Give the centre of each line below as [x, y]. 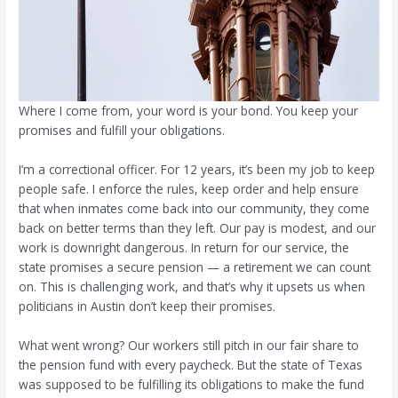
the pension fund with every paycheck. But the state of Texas [191, 364]
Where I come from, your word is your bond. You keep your [189, 110]
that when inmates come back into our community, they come [195, 208]
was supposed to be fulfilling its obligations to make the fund [192, 384]
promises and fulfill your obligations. [122, 130]
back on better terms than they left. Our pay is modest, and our [198, 227]
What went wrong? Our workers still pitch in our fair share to [189, 345]
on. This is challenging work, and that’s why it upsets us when [192, 286]
